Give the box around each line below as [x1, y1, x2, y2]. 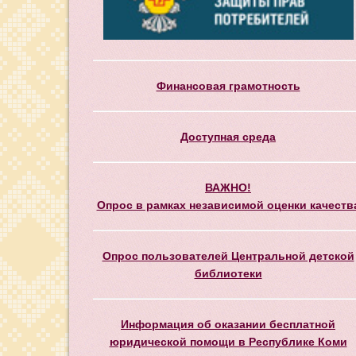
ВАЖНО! [205, 180, 251, 194]
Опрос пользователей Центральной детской [102, 249, 354, 262]
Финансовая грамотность [156, 79, 300, 92]
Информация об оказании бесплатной [121, 317, 335, 331]
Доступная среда [180, 130, 276, 143]
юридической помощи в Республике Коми [109, 335, 347, 348]
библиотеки [194, 266, 262, 280]
